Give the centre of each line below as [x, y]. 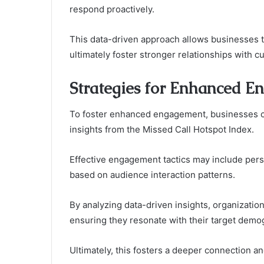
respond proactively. [112, 9]
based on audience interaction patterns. [152, 175]
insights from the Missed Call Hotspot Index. [162, 130]
